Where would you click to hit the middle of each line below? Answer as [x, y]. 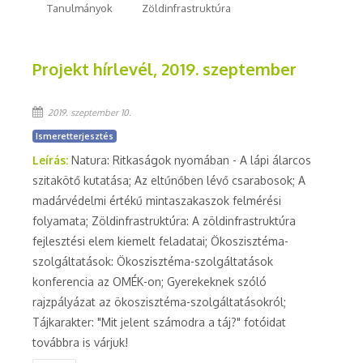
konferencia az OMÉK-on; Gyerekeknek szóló [149, 282]
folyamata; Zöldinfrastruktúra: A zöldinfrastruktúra [164, 221]
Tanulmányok [80, 8]
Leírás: [52, 160]
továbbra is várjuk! [80, 342]
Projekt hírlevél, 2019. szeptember [164, 69]
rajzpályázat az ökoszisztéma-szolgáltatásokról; [159, 302]
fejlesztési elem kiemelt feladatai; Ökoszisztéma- [160, 241]
